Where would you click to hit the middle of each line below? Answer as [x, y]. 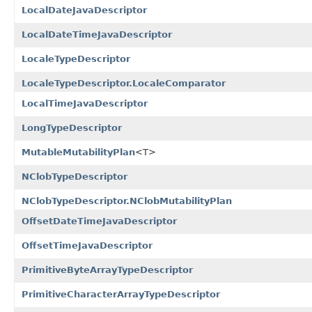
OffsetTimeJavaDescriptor [87, 245]
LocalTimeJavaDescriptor [85, 103]
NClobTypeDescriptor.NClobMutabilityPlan [127, 201]
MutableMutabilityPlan [78, 152]
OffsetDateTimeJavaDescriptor [99, 221]
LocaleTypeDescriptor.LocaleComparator [124, 83]
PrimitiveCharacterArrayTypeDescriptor [121, 294]
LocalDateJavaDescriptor [84, 10]
